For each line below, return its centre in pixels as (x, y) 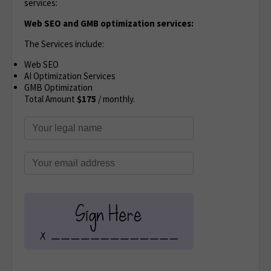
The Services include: (64, 44)
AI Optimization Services (70, 76)
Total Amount (51, 99)
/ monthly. (116, 99)
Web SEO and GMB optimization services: (109, 24)
